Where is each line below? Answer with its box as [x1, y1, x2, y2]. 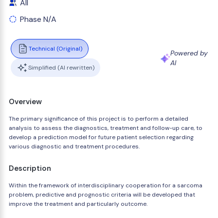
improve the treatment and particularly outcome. [9, 200, 147, 208]
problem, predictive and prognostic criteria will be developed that [9, 191, 195, 199]
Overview [9, 97, 42, 107]
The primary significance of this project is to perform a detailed [9, 115, 188, 123]
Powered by [170, 49, 208, 57]
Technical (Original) [29, 44, 82, 53]
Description [9, 163, 51, 173]
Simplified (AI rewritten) [28, 63, 94, 72]
